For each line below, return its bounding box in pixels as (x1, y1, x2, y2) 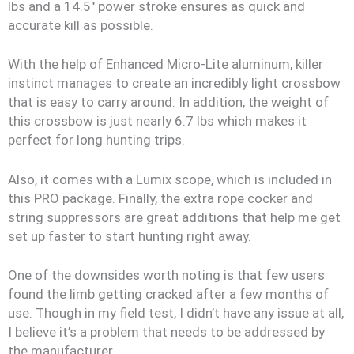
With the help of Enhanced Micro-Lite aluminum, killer (8, 56, 323, 72)
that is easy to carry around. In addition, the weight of (8, 94, 329, 110)
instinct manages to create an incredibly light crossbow (8, 75, 341, 91)
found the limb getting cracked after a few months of (8, 286, 329, 302)
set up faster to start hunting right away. (8, 228, 254, 244)
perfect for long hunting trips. (8, 132, 185, 148)
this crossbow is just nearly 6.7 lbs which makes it (8, 113, 307, 129)
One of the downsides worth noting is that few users (8, 267, 325, 283)
